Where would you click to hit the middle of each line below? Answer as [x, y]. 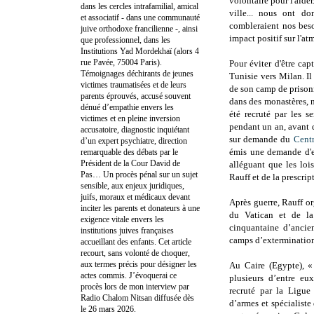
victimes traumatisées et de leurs [134, 84]
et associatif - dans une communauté [140, 17]
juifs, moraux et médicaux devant [135, 197]
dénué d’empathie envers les [127, 107]
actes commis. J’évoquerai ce [129, 275]
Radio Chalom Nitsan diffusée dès [137, 298]
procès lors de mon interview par [135, 286]
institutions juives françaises [127, 230]
